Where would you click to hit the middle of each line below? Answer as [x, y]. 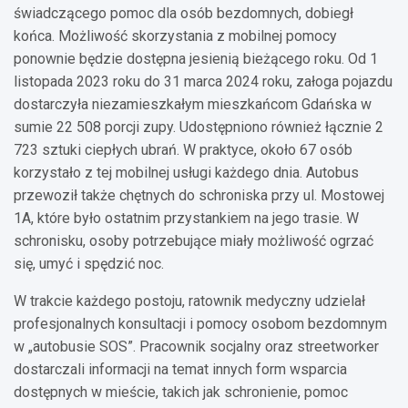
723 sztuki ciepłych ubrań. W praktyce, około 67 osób [183, 149]
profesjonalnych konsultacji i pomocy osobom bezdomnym [200, 323]
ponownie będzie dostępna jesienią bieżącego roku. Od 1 [196, 58]
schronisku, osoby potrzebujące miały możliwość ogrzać [194, 240]
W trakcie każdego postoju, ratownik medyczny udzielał [189, 301]
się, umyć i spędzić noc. [89, 263]
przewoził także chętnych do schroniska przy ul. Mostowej [199, 195]
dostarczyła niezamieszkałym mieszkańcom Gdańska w [193, 104]
